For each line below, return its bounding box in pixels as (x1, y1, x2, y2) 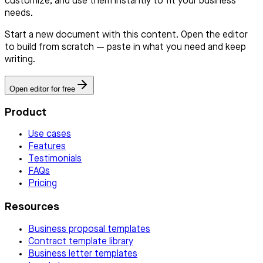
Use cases (28, 130, 71, 140)
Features (28, 142, 66, 152)
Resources (5, 201, 59, 213)
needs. (5, 8, 33, 18)
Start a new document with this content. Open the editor (5, 30, 248, 40)
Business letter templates (28, 249, 137, 259)
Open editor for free (9, 84, 75, 93)
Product (5, 106, 46, 118)
